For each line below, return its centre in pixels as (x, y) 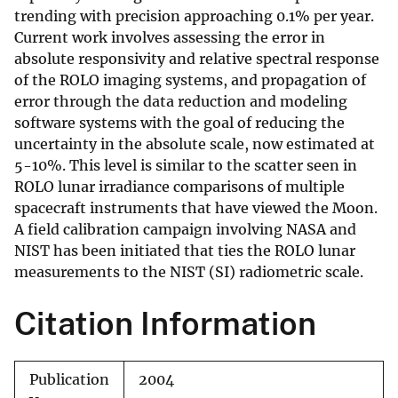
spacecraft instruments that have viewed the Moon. (196, 208)
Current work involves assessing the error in (170, 38)
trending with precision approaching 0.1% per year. (194, 16)
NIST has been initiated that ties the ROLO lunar (185, 251)
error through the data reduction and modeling (181, 102)
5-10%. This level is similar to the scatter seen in (186, 166)
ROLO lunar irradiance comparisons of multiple (179, 187)
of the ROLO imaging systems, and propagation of (190, 80)
